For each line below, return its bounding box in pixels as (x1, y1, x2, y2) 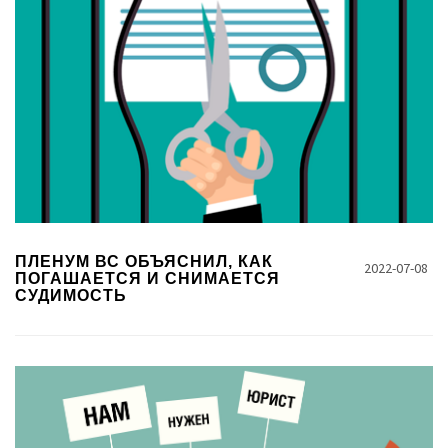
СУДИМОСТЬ (15, 287, 127, 304)
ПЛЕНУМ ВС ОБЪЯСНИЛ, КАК (15, 253, 273, 270)
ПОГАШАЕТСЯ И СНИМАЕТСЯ (15, 270, 280, 287)
